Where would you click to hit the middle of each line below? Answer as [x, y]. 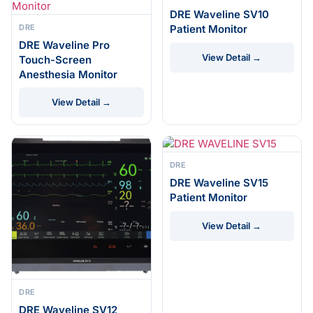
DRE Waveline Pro [64, 45]
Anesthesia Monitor [68, 74]
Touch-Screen [55, 59]
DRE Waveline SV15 [219, 182]
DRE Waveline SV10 [219, 14]
